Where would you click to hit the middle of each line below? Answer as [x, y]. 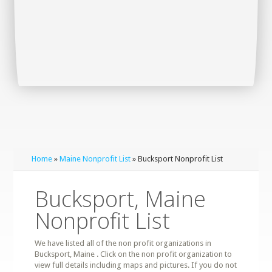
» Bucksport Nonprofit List [177, 159]
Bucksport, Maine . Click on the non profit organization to [134, 254]
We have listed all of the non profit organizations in [123, 243]
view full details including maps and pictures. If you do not [136, 265]
